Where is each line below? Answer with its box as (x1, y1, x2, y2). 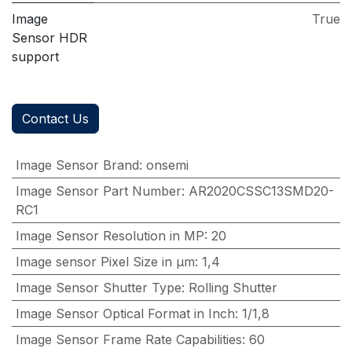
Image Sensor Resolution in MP (15, 228, 204, 244)
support (12, 49, 59, 65)
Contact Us (22, 111, 89, 127)
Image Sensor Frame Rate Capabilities (15, 332, 242, 348)
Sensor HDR (12, 30, 87, 46)
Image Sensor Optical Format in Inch (15, 306, 235, 322)
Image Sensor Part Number (15, 183, 181, 200)
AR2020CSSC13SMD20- (188, 183, 334, 200)
